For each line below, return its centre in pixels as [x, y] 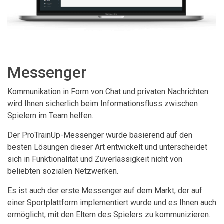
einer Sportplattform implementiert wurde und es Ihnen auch [112, 202]
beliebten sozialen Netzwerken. [63, 171]
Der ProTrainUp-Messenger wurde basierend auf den [100, 135]
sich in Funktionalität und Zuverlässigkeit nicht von [95, 159]
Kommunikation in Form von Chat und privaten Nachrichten [108, 91]
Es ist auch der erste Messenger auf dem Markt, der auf [105, 190]
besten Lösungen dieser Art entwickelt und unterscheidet [107, 147]
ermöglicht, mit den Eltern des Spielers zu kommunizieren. [109, 214]
